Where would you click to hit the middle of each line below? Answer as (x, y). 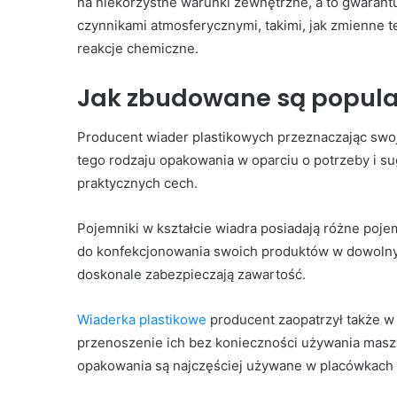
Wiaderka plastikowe (142, 319)
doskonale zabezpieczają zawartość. (191, 274)
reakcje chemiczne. (138, 49)
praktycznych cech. (137, 183)
